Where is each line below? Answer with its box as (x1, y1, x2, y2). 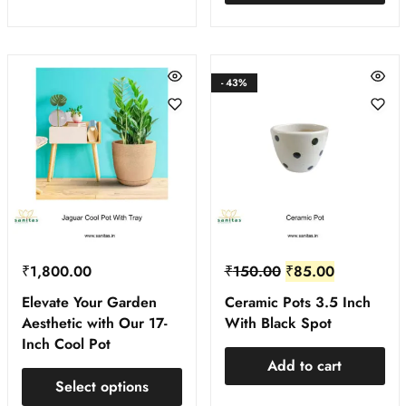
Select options (54, 376, 149, 398)
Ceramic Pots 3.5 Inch (224, 292, 371, 314)
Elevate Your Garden (21, 292, 157, 314)
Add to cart (267, 355, 342, 377)
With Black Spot (224, 313, 332, 334)
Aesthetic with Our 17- (21, 313, 168, 334)
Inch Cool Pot (21, 333, 111, 355)
